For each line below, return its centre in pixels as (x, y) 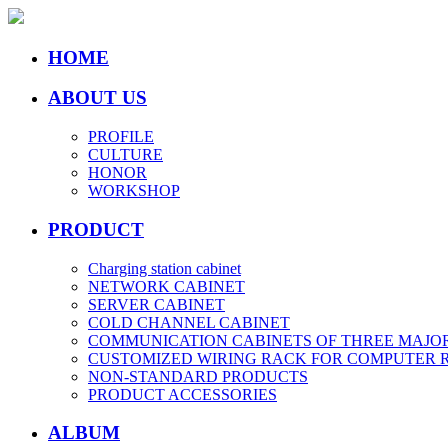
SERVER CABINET (156, 304)
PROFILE (121, 137)
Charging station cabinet (164, 268)
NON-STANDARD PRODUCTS (198, 376)
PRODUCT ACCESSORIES (182, 394)
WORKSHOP (134, 191)
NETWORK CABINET (166, 286)
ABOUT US (97, 98)
